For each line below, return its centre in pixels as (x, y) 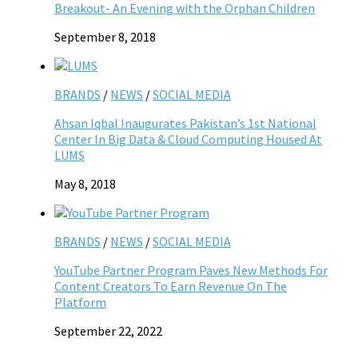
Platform (80, 302)
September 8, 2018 (105, 36)
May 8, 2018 (85, 183)
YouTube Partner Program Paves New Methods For (191, 270)
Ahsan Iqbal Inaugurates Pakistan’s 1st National (185, 123)
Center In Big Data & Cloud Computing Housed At (188, 139)
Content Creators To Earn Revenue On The (171, 286)
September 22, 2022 (108, 330)
